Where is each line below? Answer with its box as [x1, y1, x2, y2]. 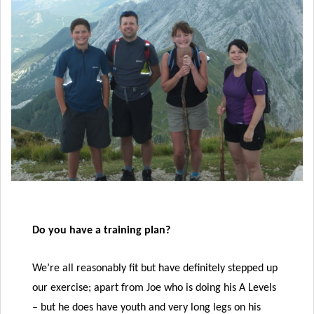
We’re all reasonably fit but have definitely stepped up [32, 262, 278, 274]
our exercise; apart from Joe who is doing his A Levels [32, 282, 276, 294]
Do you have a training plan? [32, 225, 170, 237]
